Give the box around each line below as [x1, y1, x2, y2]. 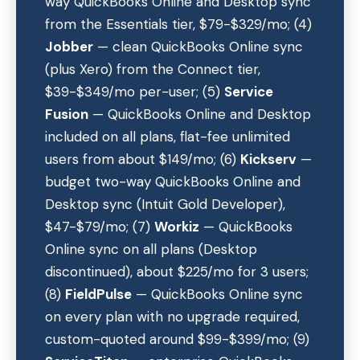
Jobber [45, 38, 93, 55]
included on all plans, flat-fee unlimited [45, 128, 290, 145]
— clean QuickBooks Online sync [93, 38, 303, 55]
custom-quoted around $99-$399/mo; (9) [45, 330, 309, 348]
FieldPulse [65, 285, 132, 303]
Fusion [45, 105, 88, 123]
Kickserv [240, 150, 297, 168]
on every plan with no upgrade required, [45, 308, 300, 325]
